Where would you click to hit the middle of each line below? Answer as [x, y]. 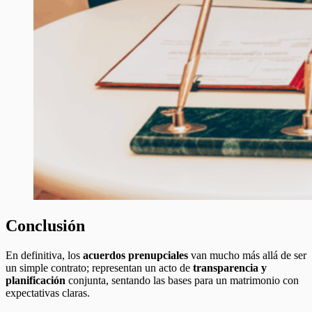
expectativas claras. [48, 292]
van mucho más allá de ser [247, 255]
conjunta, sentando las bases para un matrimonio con [182, 280]
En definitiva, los [44, 255]
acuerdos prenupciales [135, 255]
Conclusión [45, 225]
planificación [36, 280]
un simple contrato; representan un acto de [99, 267]
